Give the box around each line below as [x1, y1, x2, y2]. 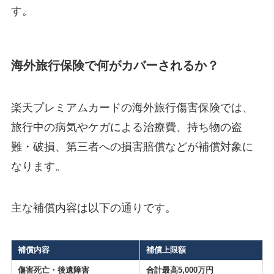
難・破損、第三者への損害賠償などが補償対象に [10, 140, 253, 153]
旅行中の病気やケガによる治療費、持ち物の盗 [10, 120, 242, 133]
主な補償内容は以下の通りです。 [10, 201, 176, 214]
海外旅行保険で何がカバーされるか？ [10, 58, 219, 72]
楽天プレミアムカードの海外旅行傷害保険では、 [10, 101, 253, 114]
